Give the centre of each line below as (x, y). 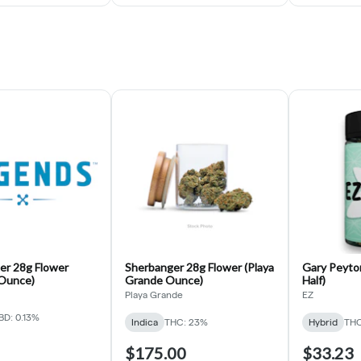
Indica (145, 322)
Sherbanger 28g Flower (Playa (199, 267)
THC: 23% (186, 322)
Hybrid (323, 322)
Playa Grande (154, 294)
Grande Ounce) (164, 280)
